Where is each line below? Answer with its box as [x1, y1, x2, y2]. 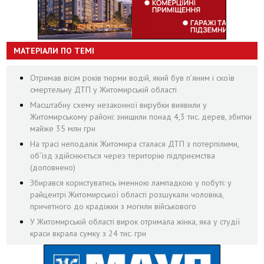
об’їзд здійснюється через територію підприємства [30, 150, 216, 161]
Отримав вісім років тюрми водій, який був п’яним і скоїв [30, 72, 235, 83]
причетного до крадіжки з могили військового [30, 200, 197, 212]
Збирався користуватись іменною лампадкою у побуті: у [30, 177, 232, 188]
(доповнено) [30, 161, 76, 173]
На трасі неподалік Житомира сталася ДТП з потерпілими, [30, 138, 239, 149]
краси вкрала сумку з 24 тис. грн [30, 227, 147, 239]
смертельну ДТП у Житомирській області [30, 84, 177, 95]
